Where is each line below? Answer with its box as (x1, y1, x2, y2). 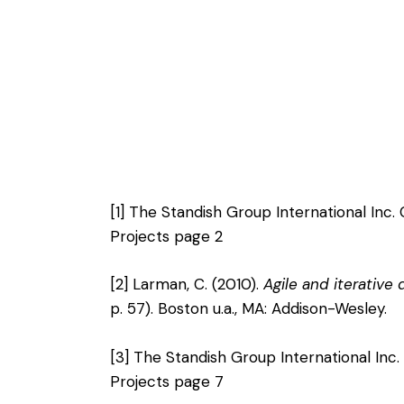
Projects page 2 (110, 225, 223, 246)
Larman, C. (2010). (128, 274, 263, 295)
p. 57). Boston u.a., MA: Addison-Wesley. (110, 298, 387, 319)
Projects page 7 (110, 372, 224, 392)
